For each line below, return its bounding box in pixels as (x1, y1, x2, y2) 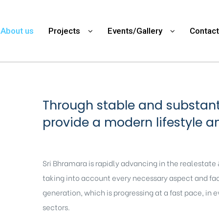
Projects (48, 26, 80, 36)
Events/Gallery (108, 26, 162, 36)
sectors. (42, 201, 70, 213)
